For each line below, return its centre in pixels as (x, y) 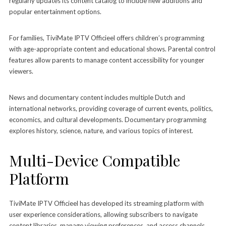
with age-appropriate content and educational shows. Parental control (112, 49)
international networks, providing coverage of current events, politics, (111, 108)
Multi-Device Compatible (94, 160)
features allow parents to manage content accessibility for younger (106, 60)
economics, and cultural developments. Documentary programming (107, 119)
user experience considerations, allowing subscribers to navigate (103, 214)
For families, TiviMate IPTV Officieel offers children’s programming (106, 38)
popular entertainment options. (55, 11)
